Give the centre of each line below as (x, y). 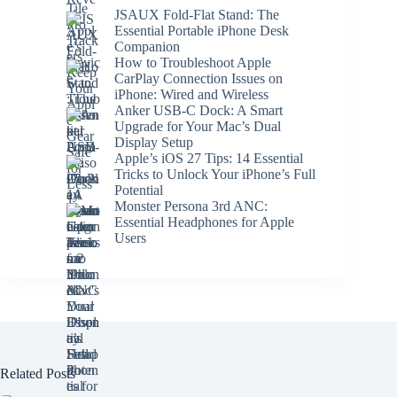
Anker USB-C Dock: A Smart (198, 110)
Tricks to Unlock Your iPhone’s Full (215, 174)
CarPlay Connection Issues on (198, 78)
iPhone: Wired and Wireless (191, 94)
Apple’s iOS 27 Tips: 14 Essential (209, 158)
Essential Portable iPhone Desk (202, 30)
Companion (147, 46)
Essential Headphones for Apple (204, 222)
